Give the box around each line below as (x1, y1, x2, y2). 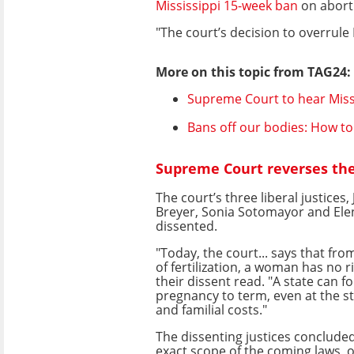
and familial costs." (156, 300, 267, 318)
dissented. (156, 217, 217, 235)
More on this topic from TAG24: (156, 62, 351, 81)
